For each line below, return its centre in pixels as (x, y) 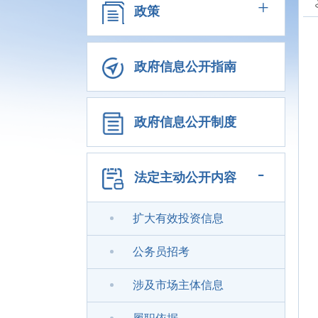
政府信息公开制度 (185, 122)
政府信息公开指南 (185, 67)
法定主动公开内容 (185, 177)
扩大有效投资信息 (178, 218)
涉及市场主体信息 (178, 285)
